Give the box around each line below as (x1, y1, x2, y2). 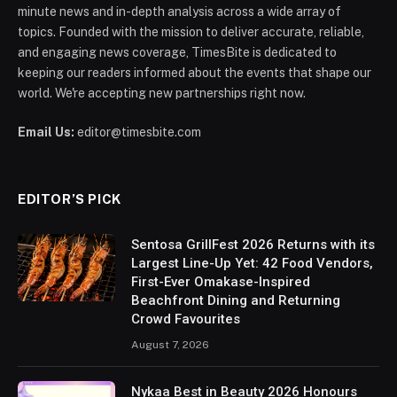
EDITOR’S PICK (18, 191, 121, 206)
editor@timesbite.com (74, 124, 201, 139)
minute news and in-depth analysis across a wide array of (18, 4, 341, 19)
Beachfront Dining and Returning (131, 292, 340, 308)
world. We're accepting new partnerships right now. (18, 85, 306, 100)
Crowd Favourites (131, 310, 240, 327)
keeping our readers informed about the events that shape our (18, 65, 371, 80)
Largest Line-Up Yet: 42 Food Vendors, (131, 254, 373, 271)
